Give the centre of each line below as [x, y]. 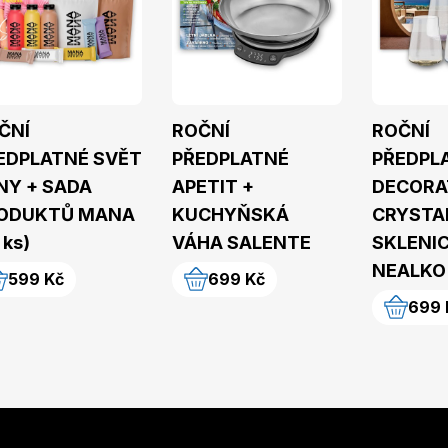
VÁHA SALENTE [241, 242]
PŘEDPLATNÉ [230, 158]
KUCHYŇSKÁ [230, 214]
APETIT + [213, 186]
